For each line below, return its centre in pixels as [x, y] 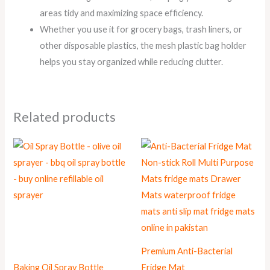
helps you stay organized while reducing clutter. [132, 61]
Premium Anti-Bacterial [187, 251]
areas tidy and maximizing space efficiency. [122, 13]
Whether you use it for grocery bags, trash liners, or [141, 29]
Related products [65, 116]
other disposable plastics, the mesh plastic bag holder [143, 45]
